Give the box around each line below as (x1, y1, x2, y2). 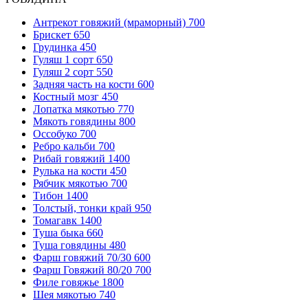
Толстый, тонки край (33, 201, 132, 214)
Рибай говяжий (33, 152, 105, 164)
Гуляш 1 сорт (33, 53, 93, 65)
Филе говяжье (33, 276, 99, 288)
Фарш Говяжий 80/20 (33, 263, 132, 276)
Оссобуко (33, 127, 77, 140)
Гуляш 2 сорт (33, 65, 93, 78)
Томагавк (33, 214, 77, 226)
